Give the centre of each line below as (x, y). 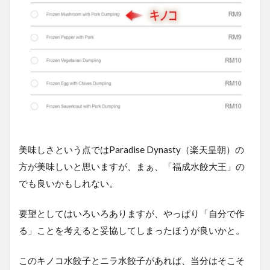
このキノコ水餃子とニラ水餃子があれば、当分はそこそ (132, 261)
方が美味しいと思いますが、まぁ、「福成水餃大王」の (132, 167)
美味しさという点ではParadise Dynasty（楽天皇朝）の (131, 150)
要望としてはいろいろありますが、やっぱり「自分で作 (132, 214)
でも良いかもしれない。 (68, 184)
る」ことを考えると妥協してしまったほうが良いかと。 (132, 231)
